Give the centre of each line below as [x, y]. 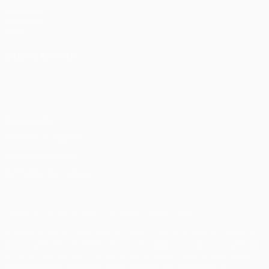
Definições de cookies [47, 173]
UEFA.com [24, 11]
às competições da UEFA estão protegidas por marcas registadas [134, 244]
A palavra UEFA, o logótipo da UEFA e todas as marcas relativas [131, 234]
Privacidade [29, 121]
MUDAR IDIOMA [41, 56]
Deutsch [150, 71]
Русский [191, 71]
